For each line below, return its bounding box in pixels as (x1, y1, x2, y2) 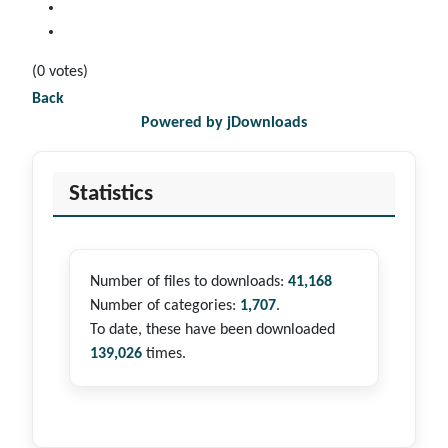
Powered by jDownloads (141, 115, 307, 132)
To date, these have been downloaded (90, 321, 335, 338)
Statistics (69, 182, 153, 207)
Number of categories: (90, 297, 240, 314)
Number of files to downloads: (90, 273, 288, 290)
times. (142, 345, 186, 362)
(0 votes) (32, 64, 88, 81)
